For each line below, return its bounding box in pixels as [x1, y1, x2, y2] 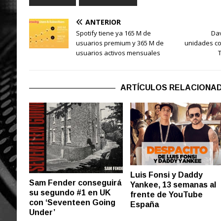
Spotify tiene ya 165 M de [75, 29, 151, 38]
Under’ [29, 208, 55, 217]
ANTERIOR [85, 17, 121, 27]
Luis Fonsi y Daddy [130, 171, 203, 180]
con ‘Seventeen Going [29, 198, 115, 207]
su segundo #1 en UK [29, 188, 110, 197]
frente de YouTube [130, 190, 203, 199]
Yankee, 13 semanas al [130, 181, 217, 189]
